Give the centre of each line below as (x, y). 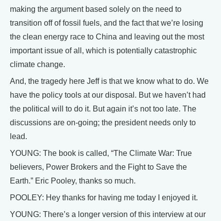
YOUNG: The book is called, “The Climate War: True (101, 153)
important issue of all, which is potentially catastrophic (103, 51)
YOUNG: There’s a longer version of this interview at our (108, 214)
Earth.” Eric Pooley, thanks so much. (73, 181)
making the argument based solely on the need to (96, 9)
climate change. (37, 64)
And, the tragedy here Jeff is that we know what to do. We (109, 81)
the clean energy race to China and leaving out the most (107, 37)
